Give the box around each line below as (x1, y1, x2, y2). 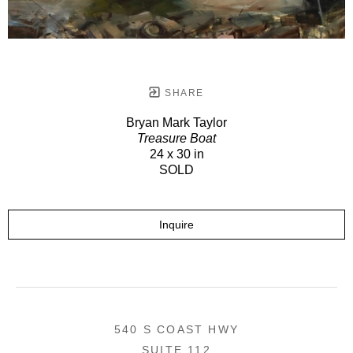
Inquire (159, 217, 194, 231)
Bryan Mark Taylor (126, 115, 227, 129)
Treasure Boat (137, 131, 216, 145)
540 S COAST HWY (114, 322, 239, 336)
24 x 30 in (149, 147, 204, 161)
